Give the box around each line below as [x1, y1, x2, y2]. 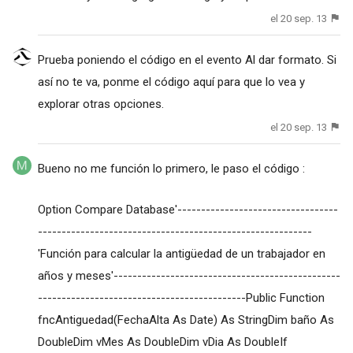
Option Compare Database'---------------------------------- [37, 203, 338, 217]
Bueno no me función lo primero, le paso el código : [37, 162, 305, 176]
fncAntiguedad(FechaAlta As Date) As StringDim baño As [37, 313, 334, 328]
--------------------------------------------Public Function [37, 291, 325, 306]
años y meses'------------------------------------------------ [37, 269, 340, 284]
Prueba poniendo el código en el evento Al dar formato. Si [37, 53, 336, 68]
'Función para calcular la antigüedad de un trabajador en [37, 247, 325, 262]
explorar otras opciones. [37, 97, 164, 112]
